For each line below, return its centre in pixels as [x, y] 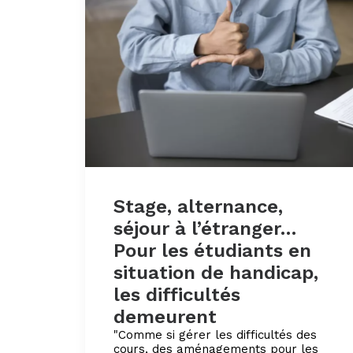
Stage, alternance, [198, 206]
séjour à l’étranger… [205, 228]
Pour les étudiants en [212, 250]
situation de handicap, [216, 272]
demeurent [165, 316]
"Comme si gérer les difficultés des [215, 334]
